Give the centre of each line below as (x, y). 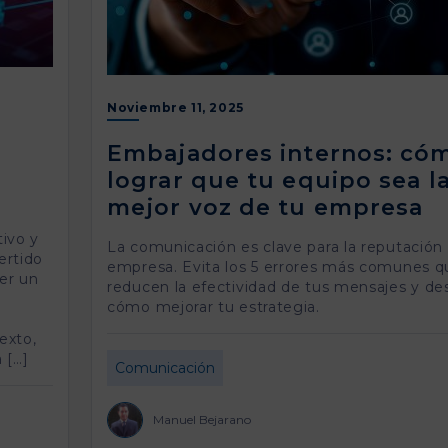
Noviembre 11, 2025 (175, 107)
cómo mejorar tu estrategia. (213, 307)
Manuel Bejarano (202, 419)
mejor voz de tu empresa (265, 207)
